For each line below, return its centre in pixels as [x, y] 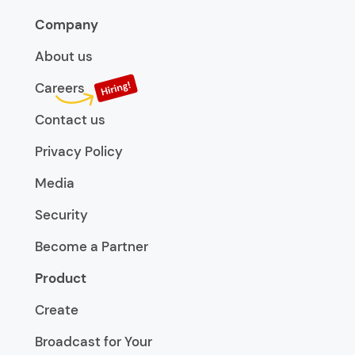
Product [61, 279]
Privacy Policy [79, 152]
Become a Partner [92, 247]
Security [61, 215]
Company [67, 25]
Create [57, 310]
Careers [60, 88]
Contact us [70, 120]
